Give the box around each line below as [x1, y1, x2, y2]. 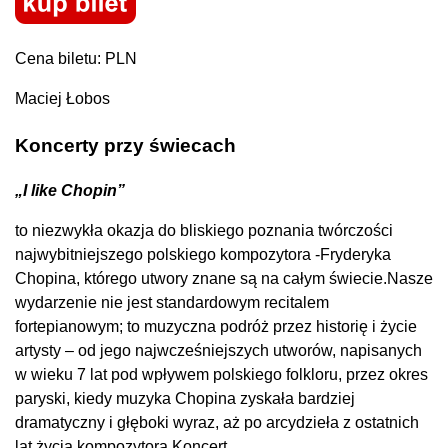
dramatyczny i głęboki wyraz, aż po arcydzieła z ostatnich [15, 414, 419, 432]
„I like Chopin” [15, 182, 125, 200]
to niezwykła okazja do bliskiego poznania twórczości [15, 222, 393, 240]
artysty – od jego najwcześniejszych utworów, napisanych [15, 342, 422, 360]
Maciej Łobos [15, 89, 110, 107]
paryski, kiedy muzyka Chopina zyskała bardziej [15, 390, 355, 408]
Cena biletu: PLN [15, 49, 137, 67]
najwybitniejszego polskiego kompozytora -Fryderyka [15, 246, 391, 264]
